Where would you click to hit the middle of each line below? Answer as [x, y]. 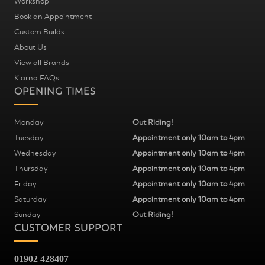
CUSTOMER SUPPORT [68, 228]
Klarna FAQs [37, 78]
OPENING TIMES [55, 91]
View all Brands [42, 62]
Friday [25, 184]
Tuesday [29, 138]
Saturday [30, 199]
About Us [30, 47]
